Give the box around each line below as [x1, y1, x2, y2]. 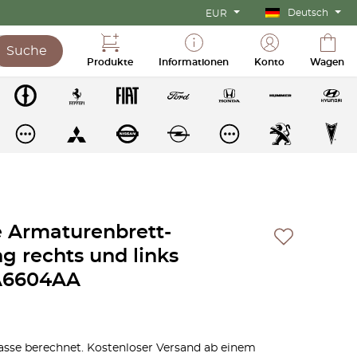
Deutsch [288, 8, 328, 18]
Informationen [159, 57, 229, 67]
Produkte [87, 57, 133, 67]
